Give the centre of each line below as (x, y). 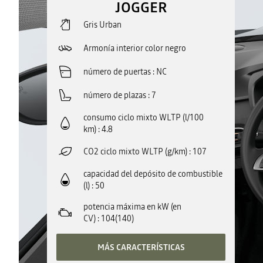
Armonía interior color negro (135, 48)
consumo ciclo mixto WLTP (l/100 (144, 117)
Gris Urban (102, 25)
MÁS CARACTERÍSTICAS (141, 247)
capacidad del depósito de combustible (153, 174)
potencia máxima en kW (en (132, 207)
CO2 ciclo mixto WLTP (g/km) (135, 151)
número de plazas (115, 95)
